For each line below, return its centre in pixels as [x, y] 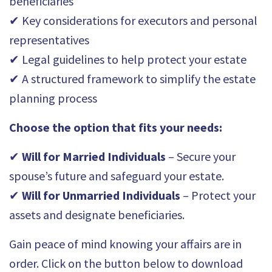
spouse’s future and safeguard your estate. [117, 175]
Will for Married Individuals [94, 156]
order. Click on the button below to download [126, 263]
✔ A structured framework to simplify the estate [132, 78]
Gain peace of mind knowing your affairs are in [125, 243]
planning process [53, 98]
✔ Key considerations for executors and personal [133, 20]
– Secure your [201, 156]
